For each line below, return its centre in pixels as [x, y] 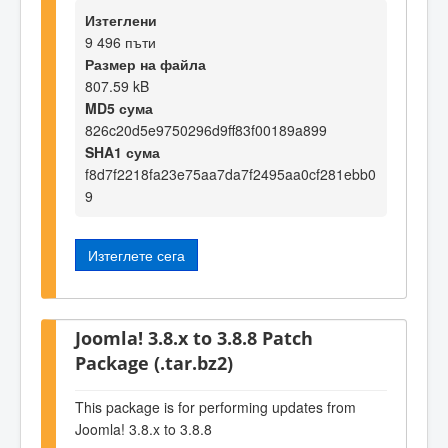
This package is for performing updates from [215, 407]
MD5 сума [119, 108]
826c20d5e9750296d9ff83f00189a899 [206, 130]
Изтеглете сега [136, 255]
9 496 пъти [120, 42]
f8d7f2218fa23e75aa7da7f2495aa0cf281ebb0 [230, 174]
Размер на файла [145, 64]
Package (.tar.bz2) [154, 363]
